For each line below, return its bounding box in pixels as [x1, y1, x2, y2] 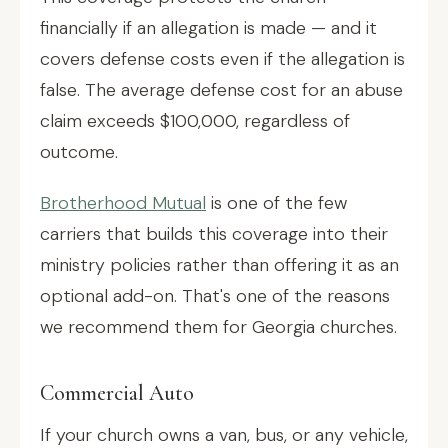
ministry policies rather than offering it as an [40, 253, 399, 277]
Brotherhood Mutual [40, 191, 206, 215]
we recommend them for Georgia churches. [40, 315, 397, 339]
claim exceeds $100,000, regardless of [40, 109, 350, 133]
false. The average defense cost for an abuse [40, 78, 403, 102]
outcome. [40, 140, 118, 164]
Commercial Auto [40, 380, 194, 406]
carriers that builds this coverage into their [40, 222, 388, 246]
